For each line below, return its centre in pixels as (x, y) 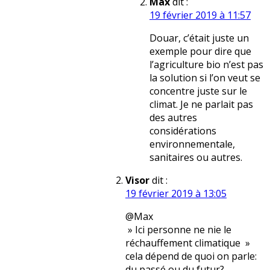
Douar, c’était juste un (199, 38)
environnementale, (192, 144)
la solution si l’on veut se (205, 78)
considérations (183, 131)
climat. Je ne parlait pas (201, 105)
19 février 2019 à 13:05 (176, 194)
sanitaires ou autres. (196, 158)
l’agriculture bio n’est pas (206, 65)
